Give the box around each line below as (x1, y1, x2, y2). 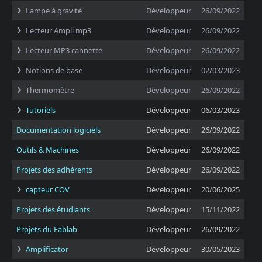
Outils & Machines (16, 144, 79, 155)
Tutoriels (26, 105, 56, 115)
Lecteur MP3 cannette (26, 45, 102, 56)
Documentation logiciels (16, 125, 101, 135)
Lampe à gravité (26, 5, 82, 16)
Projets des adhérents (16, 164, 92, 175)
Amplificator (26, 244, 68, 254)
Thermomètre (26, 85, 74, 95)
